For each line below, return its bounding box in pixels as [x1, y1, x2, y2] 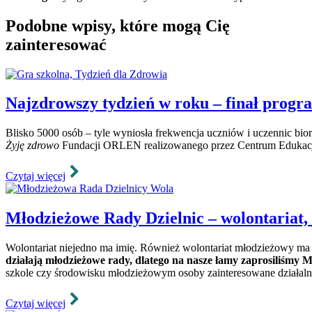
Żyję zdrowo [6, 139, 59, 152]
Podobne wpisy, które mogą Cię [6, 16, 230, 35]
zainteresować [6, 35, 107, 54]
